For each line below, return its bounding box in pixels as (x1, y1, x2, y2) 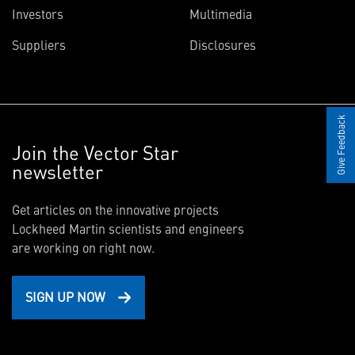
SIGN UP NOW (25, 288, 105, 305)
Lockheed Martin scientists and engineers (12, 219, 244, 237)
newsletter (12, 158, 103, 185)
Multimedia (189, 5, 252, 22)
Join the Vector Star (12, 139, 178, 166)
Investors (12, 5, 63, 22)
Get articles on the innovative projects (12, 200, 219, 218)
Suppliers (12, 36, 66, 53)
